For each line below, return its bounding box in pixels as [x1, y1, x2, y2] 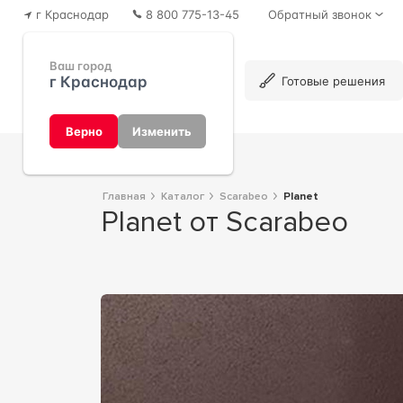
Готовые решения [282, 73, 386, 88]
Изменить [132, 124, 192, 139]
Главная [107, 189, 146, 203]
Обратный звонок [267, 6, 372, 22]
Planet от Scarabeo [118, 204, 348, 240]
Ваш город [49, 58, 113, 74]
